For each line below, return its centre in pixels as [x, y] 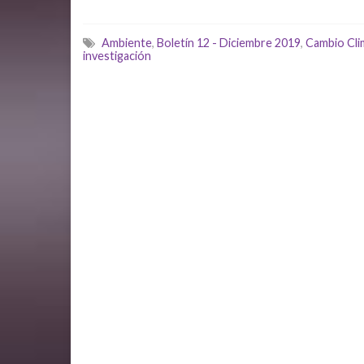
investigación [117, 56]
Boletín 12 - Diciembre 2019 [229, 43]
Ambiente [127, 43]
